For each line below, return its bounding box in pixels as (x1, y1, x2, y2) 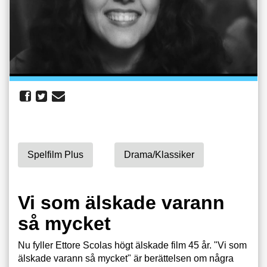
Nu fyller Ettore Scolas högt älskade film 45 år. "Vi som (18, 240, 247, 250)
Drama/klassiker (124, 150, 194, 160)
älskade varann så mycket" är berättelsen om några (18, 253, 234, 263)
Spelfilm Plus (27, 150, 83, 160)
